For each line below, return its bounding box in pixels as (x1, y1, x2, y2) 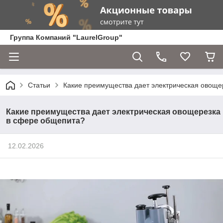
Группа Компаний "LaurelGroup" (10, 33, 122, 41)
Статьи (28, 81, 50, 89)
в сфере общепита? (6, 116, 85, 125)
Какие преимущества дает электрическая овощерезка (6, 108, 221, 116)
